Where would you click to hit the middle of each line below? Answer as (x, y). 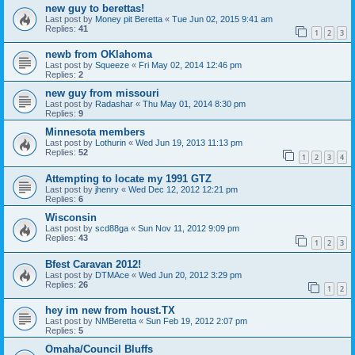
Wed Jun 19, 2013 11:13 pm (189, 143)
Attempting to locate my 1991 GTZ (128, 178)
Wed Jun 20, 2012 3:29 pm (190, 275)
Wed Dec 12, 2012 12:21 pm (183, 189)
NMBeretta (116, 321)
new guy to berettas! (95, 8)
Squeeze (112, 65)
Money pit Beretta (129, 19)
